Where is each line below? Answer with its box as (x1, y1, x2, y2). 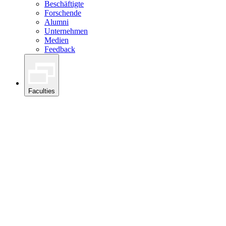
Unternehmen (44, 26, 88, 35)
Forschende (44, 8, 81, 17)
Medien (44, 35, 69, 44)
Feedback (44, 44, 75, 53)
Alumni (44, 17, 69, 26)
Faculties (28, 87, 55, 95)
